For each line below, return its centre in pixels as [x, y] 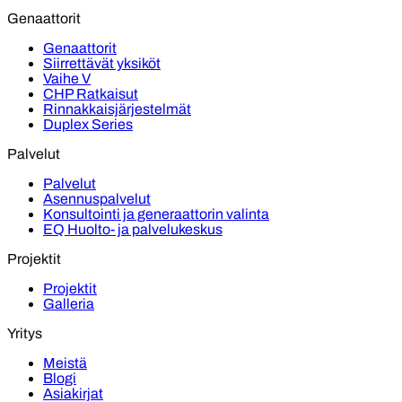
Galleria [69, 303]
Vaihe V [67, 78]
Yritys [25, 333]
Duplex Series [88, 124]
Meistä [65, 363]
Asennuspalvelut [97, 198]
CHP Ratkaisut [91, 93]
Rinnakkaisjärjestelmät [117, 109]
